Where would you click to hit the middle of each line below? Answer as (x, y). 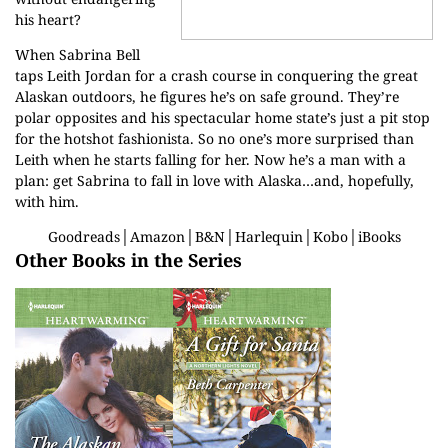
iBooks (379, 236)
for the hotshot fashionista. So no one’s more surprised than (214, 138)
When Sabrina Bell (77, 54)
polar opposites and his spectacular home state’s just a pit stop (222, 117)
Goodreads (83, 236)
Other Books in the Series (128, 260)
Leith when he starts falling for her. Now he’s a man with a (210, 159)
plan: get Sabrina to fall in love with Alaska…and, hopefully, (214, 180)
